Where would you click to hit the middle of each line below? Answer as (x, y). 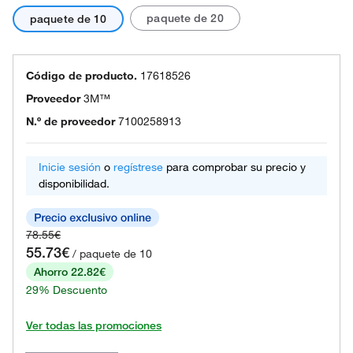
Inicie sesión (70, 167)
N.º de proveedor (71, 121)
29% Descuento (67, 290)
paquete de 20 (185, 18)
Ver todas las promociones (94, 325)
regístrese (138, 167)
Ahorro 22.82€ (70, 272)
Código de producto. (82, 76)
